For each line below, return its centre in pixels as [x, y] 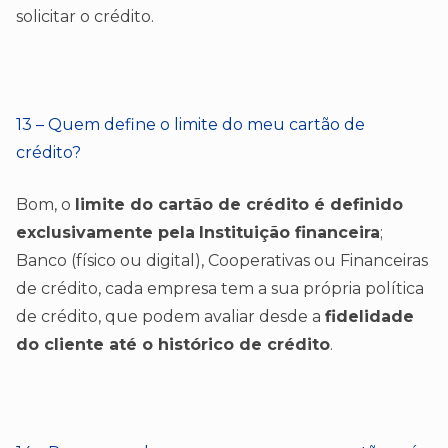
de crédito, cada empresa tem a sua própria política [220, 288]
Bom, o [45, 204]
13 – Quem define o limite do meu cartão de [190, 124]
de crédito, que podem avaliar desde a [170, 316]
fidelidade [369, 316]
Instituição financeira [289, 232]
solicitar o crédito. [85, 16]
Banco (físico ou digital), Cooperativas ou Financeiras [222, 260]
